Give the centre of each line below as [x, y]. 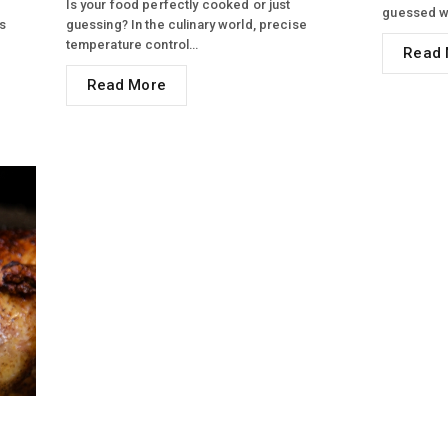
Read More [126, 84]
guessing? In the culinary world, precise [186, 24]
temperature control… [132, 44]
